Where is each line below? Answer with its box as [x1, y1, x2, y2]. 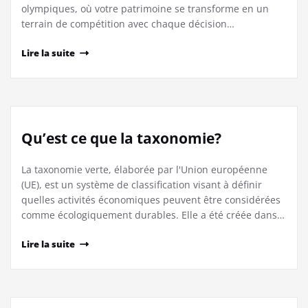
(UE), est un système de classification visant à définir [21, 178, 262, 192]
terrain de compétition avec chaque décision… [21, 17, 234, 31]
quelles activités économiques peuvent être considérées [21, 193, 280, 207]
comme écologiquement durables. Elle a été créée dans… [21, 208, 285, 222]
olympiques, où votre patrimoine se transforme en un [21, 2, 269, 16]
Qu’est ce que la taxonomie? [21, 129, 221, 148]
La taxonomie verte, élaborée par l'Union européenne [21, 163, 267, 177]
